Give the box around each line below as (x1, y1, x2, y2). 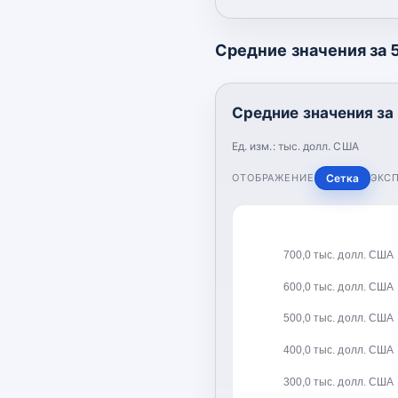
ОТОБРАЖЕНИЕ (232, 171, 314, 184)
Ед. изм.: (232, 139, 278, 153)
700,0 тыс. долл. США (283, 248, 394, 261)
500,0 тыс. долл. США (283, 311, 394, 324)
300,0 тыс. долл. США (283, 375, 394, 388)
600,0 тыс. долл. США (283, 280, 394, 293)
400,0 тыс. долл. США (283, 343, 394, 356)
